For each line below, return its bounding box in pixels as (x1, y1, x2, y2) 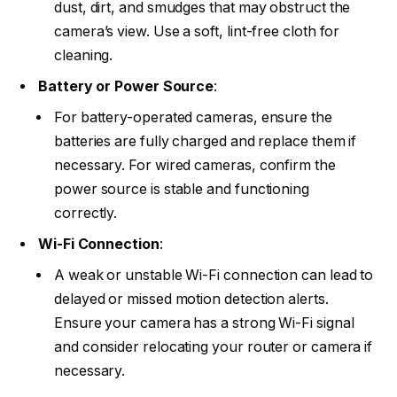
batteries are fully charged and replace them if (54, 133, 357, 151)
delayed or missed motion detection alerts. (54, 291, 329, 308)
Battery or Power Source (38, 78, 214, 96)
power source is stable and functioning (54, 181, 309, 198)
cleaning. (54, 47, 113, 65)
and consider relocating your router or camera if (54, 339, 373, 356)
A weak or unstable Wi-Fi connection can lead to (54, 267, 374, 284)
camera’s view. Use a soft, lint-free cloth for (54, 23, 340, 41)
